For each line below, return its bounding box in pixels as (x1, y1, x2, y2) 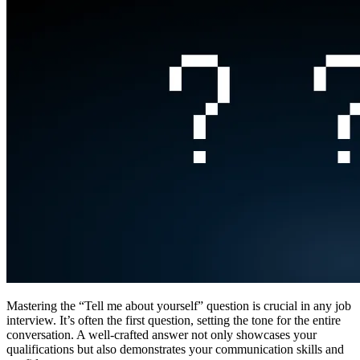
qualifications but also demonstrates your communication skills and (6, 342, 344, 356)
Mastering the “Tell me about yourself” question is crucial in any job (6, 298, 351, 313)
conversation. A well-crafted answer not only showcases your (6, 327, 317, 342)
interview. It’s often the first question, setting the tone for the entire (6, 313, 341, 327)
